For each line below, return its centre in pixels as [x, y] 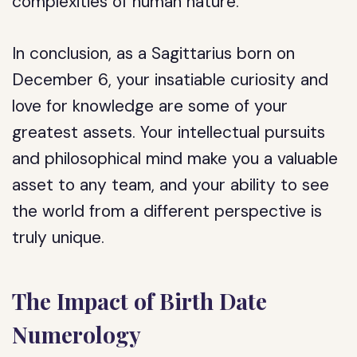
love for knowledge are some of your [150, 106]
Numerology [77, 334]
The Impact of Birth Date [140, 301]
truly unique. [59, 237]
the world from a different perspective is [167, 211]
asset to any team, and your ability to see [171, 185]
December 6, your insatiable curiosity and [171, 80]
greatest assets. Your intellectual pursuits [169, 132]
